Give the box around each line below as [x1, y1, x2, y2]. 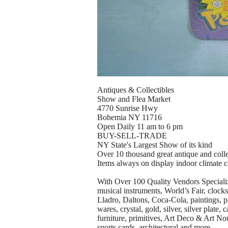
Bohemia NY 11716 [97, 113, 162, 122]
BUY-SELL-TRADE [97, 131, 167, 140]
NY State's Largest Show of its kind [97, 140, 212, 150]
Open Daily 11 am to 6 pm [97, 122, 183, 131]
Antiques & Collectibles [97, 85, 174, 95]
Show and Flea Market [97, 95, 170, 104]
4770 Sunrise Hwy [97, 104, 158, 113]
